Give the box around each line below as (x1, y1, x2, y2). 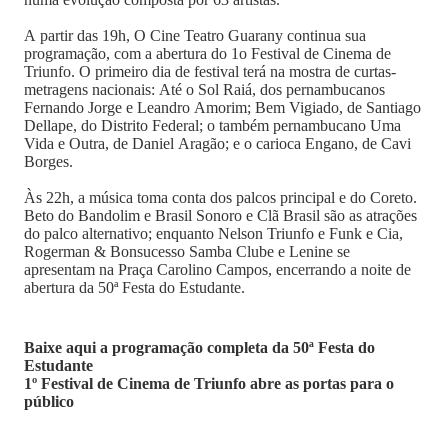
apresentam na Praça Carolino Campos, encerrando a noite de (24, 261, 411, 278)
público (24, 393, 74, 410)
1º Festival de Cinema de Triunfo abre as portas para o (24, 375, 394, 392)
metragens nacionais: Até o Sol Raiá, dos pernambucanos (24, 81, 385, 98)
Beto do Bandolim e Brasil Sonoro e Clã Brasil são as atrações (24, 207, 417, 224)
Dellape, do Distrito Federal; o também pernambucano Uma (24, 117, 401, 134)
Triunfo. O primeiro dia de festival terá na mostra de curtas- (24, 63, 396, 80)
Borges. (24, 153, 73, 170)
